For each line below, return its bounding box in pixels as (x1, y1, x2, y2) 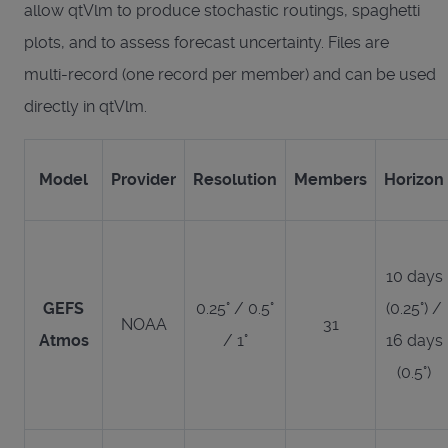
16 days (385, 330, 443, 350)
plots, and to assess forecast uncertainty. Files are (24, 32, 389, 52)
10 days (385, 266, 443, 286)
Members (294, 169, 367, 189)
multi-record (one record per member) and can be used (24, 64, 436, 84)
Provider (111, 169, 176, 189)
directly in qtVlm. (24, 96, 147, 116)
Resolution (193, 169, 277, 189)
